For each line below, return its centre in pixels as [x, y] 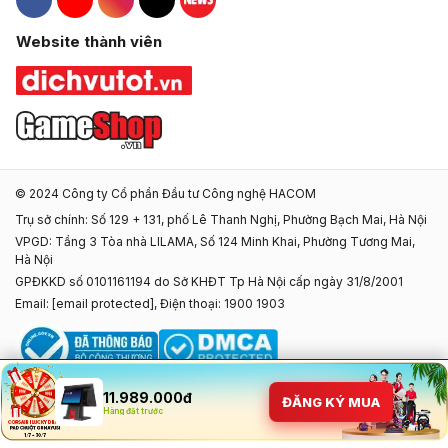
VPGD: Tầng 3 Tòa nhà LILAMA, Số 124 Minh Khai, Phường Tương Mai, [215, 241]
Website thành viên [89, 42]
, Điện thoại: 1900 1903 [219, 303]
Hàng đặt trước [133, 410]
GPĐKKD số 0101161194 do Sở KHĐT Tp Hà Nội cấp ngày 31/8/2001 [209, 281]
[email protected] [103, 303]
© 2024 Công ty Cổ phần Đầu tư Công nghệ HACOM [165, 193]
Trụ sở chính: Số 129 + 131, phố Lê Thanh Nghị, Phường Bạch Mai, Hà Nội [221, 219]
